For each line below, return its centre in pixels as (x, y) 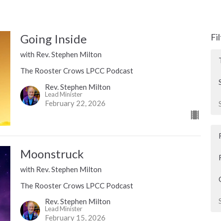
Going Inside (53, 39)
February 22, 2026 (75, 103)
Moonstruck (52, 153)
